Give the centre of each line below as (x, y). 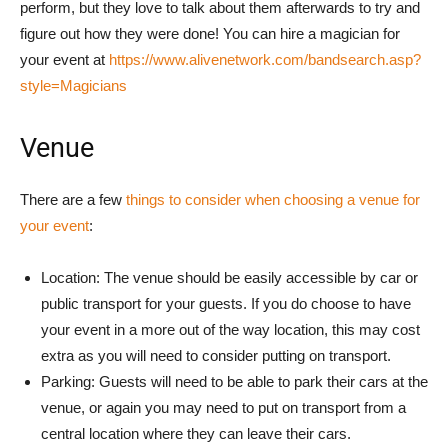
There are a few (73, 199)
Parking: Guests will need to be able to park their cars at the (234, 381)
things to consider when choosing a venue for (273, 199)
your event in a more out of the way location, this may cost (230, 329)
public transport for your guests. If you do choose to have (226, 303)
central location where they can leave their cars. (196, 433)
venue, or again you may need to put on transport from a (223, 407)
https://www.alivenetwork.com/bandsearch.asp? (265, 59)
